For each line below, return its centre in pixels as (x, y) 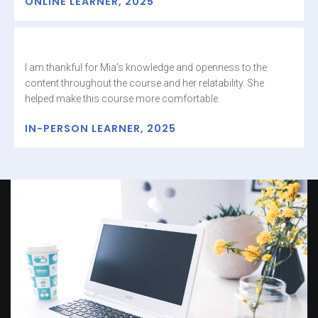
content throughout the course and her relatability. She (144, 83)
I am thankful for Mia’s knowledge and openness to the (146, 68)
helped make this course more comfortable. (122, 99)
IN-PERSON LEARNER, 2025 (100, 129)
